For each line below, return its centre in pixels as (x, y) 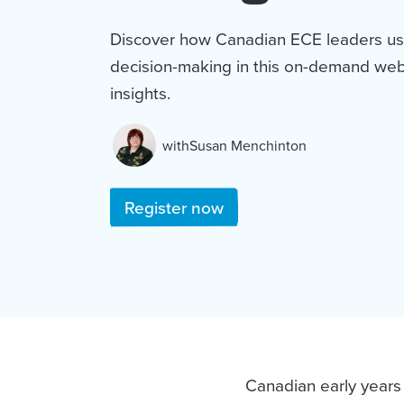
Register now (174, 207)
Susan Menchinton (248, 145)
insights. (140, 92)
